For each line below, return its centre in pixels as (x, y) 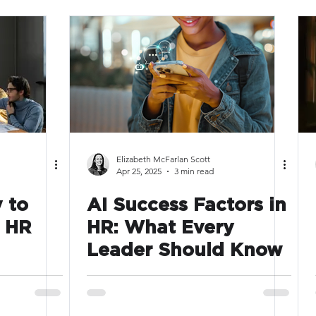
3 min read (194, 171)
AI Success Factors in (187, 205)
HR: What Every (160, 228)
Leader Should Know (184, 250)
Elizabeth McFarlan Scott (163, 159)
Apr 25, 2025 (139, 171)
